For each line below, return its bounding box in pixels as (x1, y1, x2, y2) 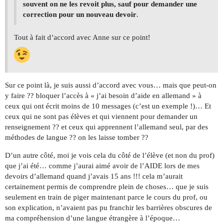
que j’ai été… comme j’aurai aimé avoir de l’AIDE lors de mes (5, 162, 200, 170)
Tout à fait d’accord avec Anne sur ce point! (14, 33, 150, 42)
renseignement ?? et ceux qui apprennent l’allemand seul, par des (5, 123, 208, 131)
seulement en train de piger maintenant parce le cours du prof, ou (5, 193, 208, 202)
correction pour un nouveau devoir (23, 10, 136, 19)
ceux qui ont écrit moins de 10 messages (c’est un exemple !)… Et (5, 102, 211, 111)
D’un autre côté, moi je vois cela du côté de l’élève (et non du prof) (5, 151, 215, 160)
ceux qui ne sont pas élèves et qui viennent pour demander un (5, 112, 198, 121)
